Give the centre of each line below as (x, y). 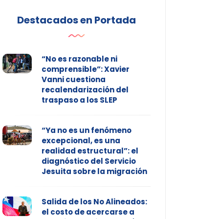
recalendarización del (85, 90)
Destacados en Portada (76, 20)
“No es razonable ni (79, 59)
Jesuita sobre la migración (94, 172)
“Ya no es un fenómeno (86, 131)
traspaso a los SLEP (79, 100)
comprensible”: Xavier (85, 69)
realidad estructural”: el (90, 151)
